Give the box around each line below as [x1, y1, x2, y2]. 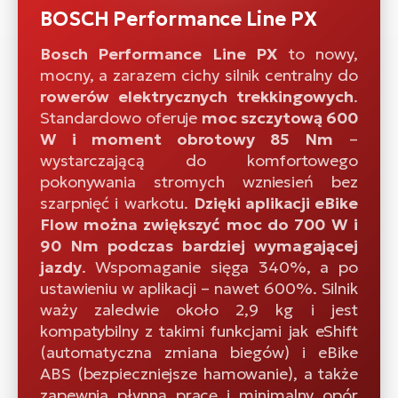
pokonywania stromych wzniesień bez [40, 171, 358, 192]
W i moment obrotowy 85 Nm [40, 128, 333, 149]
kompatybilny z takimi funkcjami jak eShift [40, 320, 358, 341]
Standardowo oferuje [40, 107, 203, 128]
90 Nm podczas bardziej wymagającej [40, 235, 358, 256]
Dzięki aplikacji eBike [194, 192, 358, 213]
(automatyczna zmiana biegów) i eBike [40, 341, 358, 362]
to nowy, [277, 43, 358, 64]
